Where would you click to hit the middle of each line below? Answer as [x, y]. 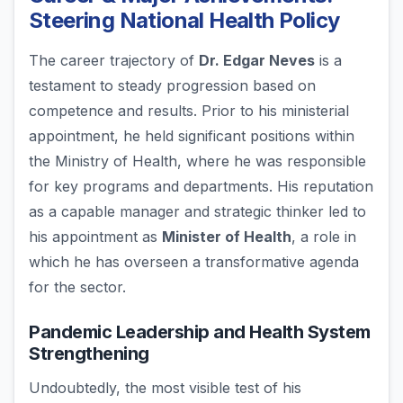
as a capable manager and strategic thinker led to [197, 212]
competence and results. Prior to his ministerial [189, 111]
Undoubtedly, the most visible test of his [165, 388]
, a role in [324, 237]
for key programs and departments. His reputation [201, 187]
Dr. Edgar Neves [257, 61]
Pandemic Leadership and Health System [200, 332]
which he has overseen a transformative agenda [194, 262]
